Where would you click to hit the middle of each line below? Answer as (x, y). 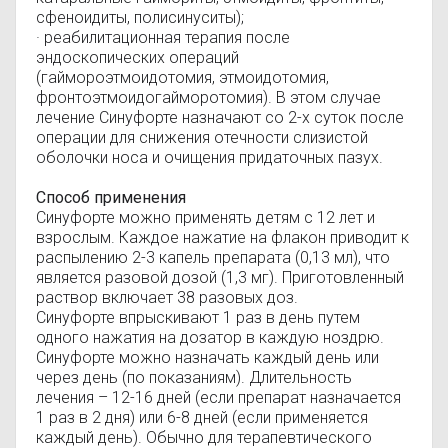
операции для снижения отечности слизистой (202, 137)
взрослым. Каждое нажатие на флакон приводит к (222, 237)
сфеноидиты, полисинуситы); (140, 17)
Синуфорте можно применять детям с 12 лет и (205, 217)
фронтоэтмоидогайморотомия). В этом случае (208, 97)
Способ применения (111, 197)
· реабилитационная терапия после (163, 37)
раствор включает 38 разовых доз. (167, 297)
